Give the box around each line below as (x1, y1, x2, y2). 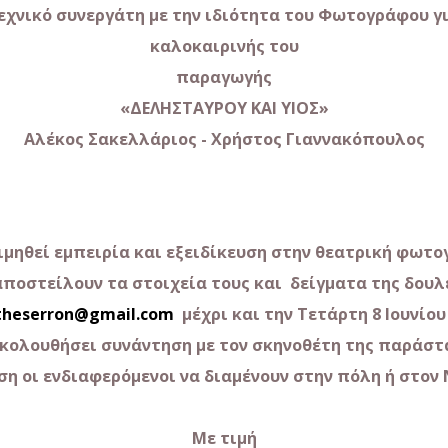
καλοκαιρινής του (149, 35, 299, 57)
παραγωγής (176, 66, 272, 88)
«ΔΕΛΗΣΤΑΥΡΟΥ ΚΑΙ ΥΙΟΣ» (119, 97, 329, 119)
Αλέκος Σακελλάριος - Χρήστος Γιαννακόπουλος (23, 128, 425, 150)
